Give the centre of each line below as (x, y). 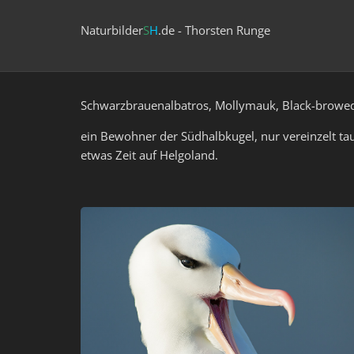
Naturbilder (112, 30)
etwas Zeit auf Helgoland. (151, 155)
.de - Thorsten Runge (214, 30)
